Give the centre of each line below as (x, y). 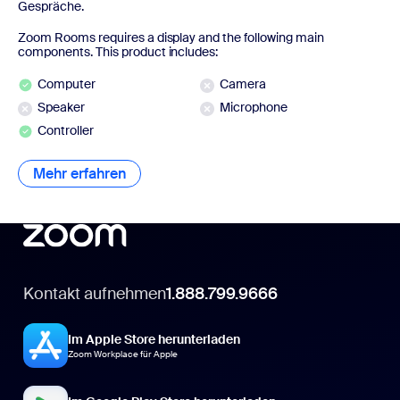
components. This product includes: (118, 52)
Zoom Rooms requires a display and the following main (171, 38)
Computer (67, 83)
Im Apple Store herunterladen (154, 339)
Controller (66, 130)
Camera (243, 83)
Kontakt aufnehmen (95, 293)
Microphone (254, 107)
